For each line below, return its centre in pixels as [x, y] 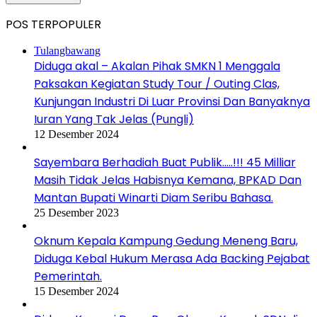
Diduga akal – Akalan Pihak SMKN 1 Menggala [157, 67]
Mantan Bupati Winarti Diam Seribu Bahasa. [154, 198]
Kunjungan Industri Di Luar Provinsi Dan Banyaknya [172, 102]
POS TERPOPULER [53, 25]
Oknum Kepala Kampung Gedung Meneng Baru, [166, 241]
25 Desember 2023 [76, 213]
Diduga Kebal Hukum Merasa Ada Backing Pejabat [172, 259]
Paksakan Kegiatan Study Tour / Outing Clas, [157, 84]
